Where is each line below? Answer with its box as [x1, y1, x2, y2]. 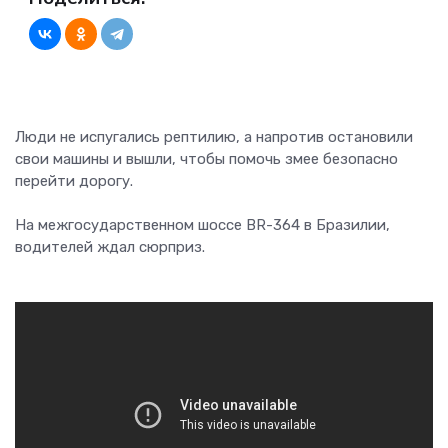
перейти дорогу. [15, 172, 133, 191]
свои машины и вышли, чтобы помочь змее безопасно [15, 150, 398, 169]
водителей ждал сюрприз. [15, 238, 205, 257]
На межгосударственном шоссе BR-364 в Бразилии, [15, 216, 390, 235]
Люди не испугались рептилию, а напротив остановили [15, 128, 413, 147]
